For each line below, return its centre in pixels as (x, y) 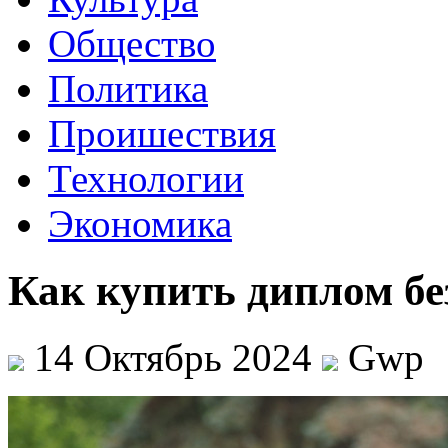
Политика (128, 88)
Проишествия (162, 133)
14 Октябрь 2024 (173, 357)
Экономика (140, 223)
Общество (132, 43)
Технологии (146, 178)
